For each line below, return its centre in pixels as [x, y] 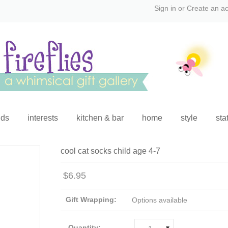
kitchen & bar [100, 118]
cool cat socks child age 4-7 [110, 151]
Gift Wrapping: [91, 199]
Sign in [165, 8]
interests [42, 118]
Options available [160, 200]
